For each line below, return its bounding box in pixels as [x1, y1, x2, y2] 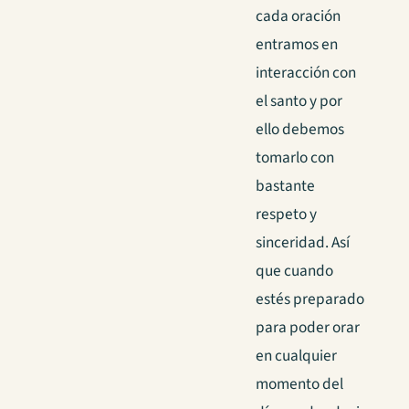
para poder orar [256, 315, 360, 339]
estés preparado [256, 287, 364, 310]
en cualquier [256, 343, 337, 367]
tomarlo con [256, 145, 334, 169]
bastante [256, 173, 315, 197]
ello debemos [256, 117, 344, 141]
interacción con [256, 60, 356, 84]
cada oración [256, 4, 341, 27]
